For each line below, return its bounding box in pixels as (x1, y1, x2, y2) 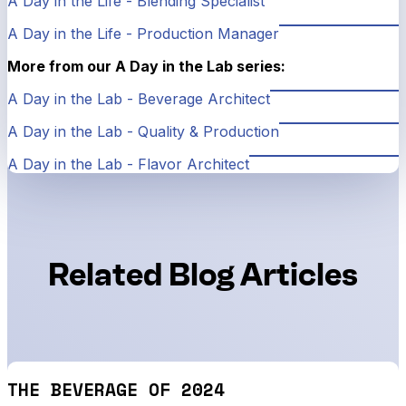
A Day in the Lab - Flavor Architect (7, 154, 249, 173)
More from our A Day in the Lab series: (7, 56, 285, 75)
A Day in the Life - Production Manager (7, 24, 279, 43)
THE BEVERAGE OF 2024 (7, 376, 225, 403)
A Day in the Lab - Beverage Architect (7, 89, 270, 108)
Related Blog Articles (48, 255, 358, 294)
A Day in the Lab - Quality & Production (7, 121, 279, 140)
